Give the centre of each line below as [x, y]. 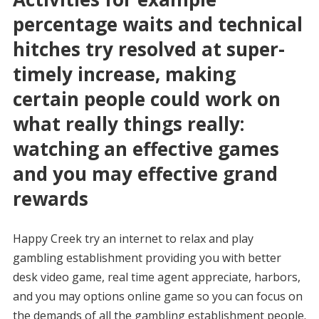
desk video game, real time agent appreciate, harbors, [156, 277]
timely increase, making [124, 74]
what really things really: [128, 124]
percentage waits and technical [157, 24]
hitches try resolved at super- [148, 49]
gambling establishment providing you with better [147, 258]
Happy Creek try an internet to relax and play [133, 239]
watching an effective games [146, 149]
